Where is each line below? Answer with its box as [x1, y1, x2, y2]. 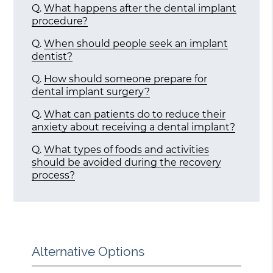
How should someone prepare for [44, 73, 208, 85]
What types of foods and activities [44, 143, 210, 155]
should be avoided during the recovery [32, 156, 222, 168]
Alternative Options [32, 243, 145, 259]
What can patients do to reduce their [44, 108, 226, 120]
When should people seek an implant [44, 37, 229, 49]
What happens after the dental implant [44, 2, 237, 14]
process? [32, 169, 76, 181]
